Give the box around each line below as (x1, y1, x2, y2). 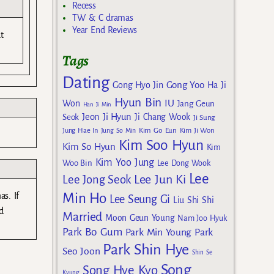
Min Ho (62, 190, 106, 206)
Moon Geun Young (105, 213, 175, 223)
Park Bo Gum (62, 226, 122, 238)
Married (62, 209, 103, 223)
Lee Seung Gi (109, 193, 170, 206)
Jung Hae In (62, 126, 98, 135)
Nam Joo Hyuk (177, 213, 227, 223)
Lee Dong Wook (157, 158, 210, 168)
